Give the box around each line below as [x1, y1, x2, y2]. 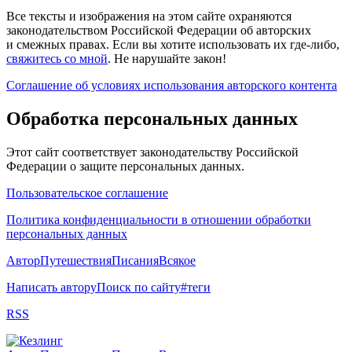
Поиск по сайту [97, 280, 181, 294]
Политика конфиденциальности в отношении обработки [6, 212, 311, 226]
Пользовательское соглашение [6, 185, 168, 200]
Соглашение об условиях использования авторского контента [6, 78, 337, 92]
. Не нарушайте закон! [108, 51, 226, 65]
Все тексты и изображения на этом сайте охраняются [6, 9, 291, 23]
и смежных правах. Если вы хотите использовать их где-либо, [6, 37, 339, 51]
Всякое [159, 253, 196, 267]
